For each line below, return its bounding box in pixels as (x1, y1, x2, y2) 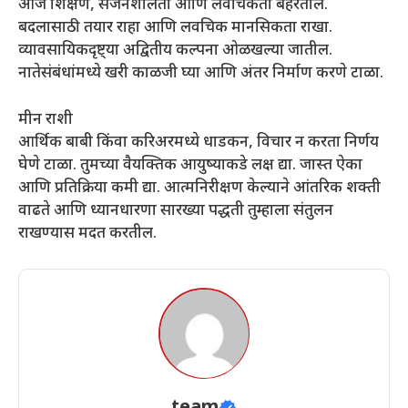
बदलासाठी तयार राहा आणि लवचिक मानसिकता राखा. (18, 18, 332, 39)
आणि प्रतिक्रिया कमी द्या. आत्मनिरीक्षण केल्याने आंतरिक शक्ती (18, 178, 381, 199)
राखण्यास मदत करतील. (18, 223, 157, 244)
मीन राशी (18, 109, 73, 130)
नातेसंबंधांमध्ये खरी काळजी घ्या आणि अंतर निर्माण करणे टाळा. (18, 64, 383, 85)
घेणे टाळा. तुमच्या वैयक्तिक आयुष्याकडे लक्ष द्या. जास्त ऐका (18, 155, 362, 176)
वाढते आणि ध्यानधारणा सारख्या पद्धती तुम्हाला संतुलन (18, 200, 333, 221)
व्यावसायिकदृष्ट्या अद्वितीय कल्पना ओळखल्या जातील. (18, 41, 332, 62)
